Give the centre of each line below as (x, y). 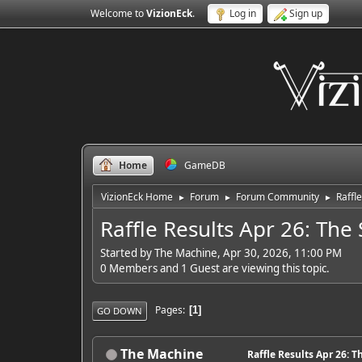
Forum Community (277, 197)
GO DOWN (119, 310)
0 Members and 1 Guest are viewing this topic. (215, 268)
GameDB (204, 165)
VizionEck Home (137, 197)
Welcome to (118, 13)
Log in (242, 13)
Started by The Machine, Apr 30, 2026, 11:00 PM (221, 253)
